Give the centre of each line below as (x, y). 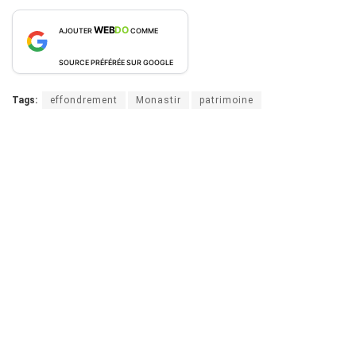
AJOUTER (76, 30)
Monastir (159, 100)
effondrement (84, 100)
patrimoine (226, 100)
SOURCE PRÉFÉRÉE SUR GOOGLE (116, 62)
